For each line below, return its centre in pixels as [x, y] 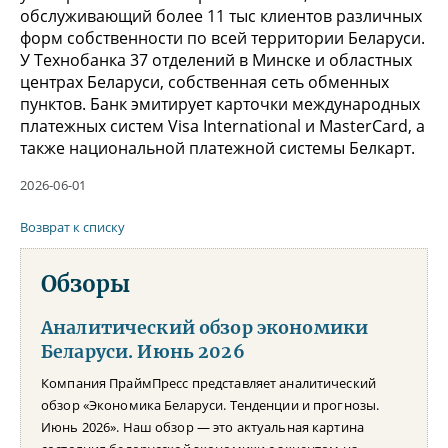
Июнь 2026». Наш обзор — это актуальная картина [202, 426]
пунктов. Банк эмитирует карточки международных [220, 103]
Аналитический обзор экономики [205, 327]
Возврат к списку [72, 226]
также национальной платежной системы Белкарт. [217, 147]
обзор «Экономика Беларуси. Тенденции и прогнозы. [210, 404]
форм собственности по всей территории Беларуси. [222, 37]
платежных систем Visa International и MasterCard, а [222, 125]
